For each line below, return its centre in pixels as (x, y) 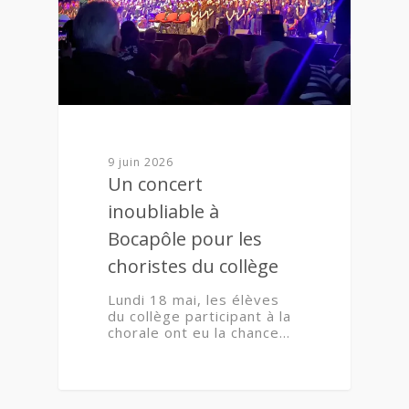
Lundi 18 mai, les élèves (194, 300)
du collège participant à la (200, 316)
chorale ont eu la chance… (199, 333)
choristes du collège (194, 267)
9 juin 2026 (141, 163)
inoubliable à (164, 212)
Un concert (156, 184)
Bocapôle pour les (185, 239)
